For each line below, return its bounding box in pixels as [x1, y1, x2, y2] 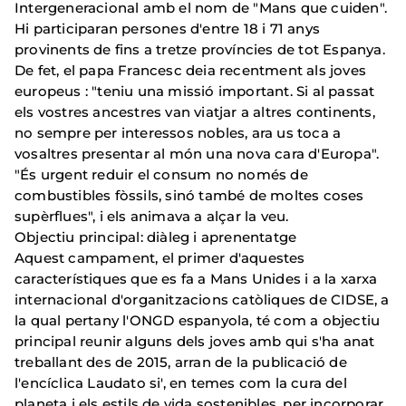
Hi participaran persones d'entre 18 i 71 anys [14, 19, 321, 37]
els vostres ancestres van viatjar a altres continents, [14, 102, 375, 121]
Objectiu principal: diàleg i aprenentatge [14, 227, 297, 246]
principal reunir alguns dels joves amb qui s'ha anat [14, 332, 375, 350]
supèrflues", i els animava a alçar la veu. [14, 207, 289, 225]
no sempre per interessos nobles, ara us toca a [14, 123, 342, 141]
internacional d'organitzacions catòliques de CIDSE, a [14, 290, 390, 308]
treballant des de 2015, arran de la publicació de [14, 353, 347, 371]
